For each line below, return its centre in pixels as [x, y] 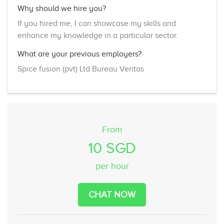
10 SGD [112, 148]
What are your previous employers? [79, 54]
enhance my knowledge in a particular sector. [98, 35]
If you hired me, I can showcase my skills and [97, 23]
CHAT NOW [112, 194]
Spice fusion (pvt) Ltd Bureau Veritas [81, 69]
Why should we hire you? [62, 8]
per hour [112, 166]
